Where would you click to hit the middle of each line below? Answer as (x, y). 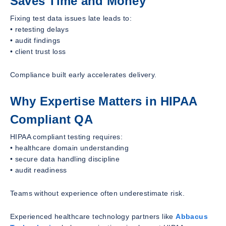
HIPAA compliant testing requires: (67, 136)
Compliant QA (51, 120)
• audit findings (35, 41)
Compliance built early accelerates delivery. (83, 75)
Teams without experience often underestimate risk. (97, 193)
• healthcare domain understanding (70, 148)
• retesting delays (40, 30)
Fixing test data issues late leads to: (71, 18)
